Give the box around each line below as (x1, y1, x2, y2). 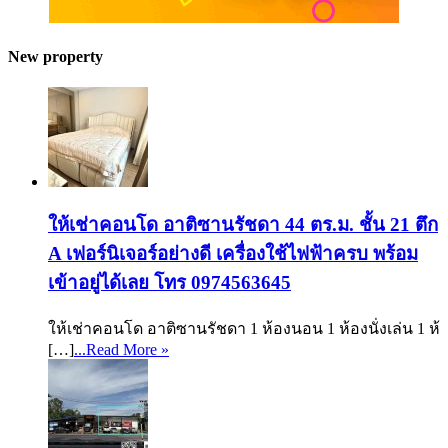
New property (8, 47, 103, 65)
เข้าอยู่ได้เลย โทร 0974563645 (48, 271, 291, 293)
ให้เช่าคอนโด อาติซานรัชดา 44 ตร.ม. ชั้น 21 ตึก (48, 213, 438, 235)
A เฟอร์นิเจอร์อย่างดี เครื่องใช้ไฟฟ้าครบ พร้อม (48, 242, 418, 264)
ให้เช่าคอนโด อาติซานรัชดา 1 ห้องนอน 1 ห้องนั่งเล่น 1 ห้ (48, 319, 440, 337)
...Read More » (74, 340, 169, 358)
